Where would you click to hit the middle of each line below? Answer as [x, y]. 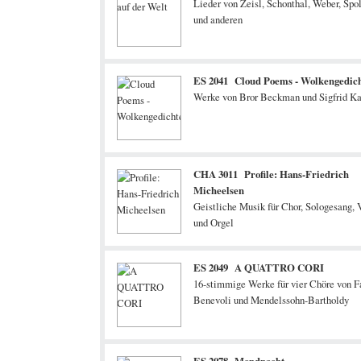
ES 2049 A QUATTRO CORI [259, 268]
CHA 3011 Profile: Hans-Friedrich [271, 174]
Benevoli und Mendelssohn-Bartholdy [271, 300]
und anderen [218, 19]
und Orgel [214, 222]
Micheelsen [219, 190]
